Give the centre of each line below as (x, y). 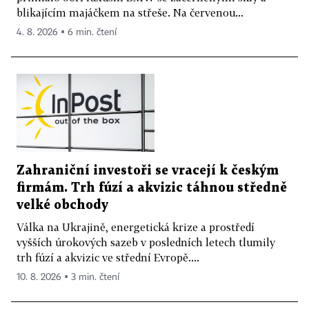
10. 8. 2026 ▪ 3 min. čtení (68, 277)
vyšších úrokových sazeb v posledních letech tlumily (146, 242)
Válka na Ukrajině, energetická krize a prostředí (136, 227)
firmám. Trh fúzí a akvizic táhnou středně (152, 188)
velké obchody (62, 205)
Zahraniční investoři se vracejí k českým (148, 170)
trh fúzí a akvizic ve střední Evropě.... (108, 257)
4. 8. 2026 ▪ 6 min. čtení (67, 32)
